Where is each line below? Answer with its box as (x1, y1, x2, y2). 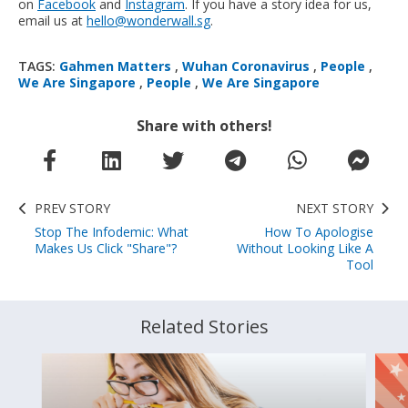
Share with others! (136, 116, 272, 137)
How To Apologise (264, 223, 373, 241)
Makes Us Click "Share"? (35, 240, 177, 258)
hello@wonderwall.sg (87, 12, 210, 30)
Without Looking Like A (237, 240, 373, 258)
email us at (18, 12, 87, 30)
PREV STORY (35, 199, 110, 218)
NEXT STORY (296, 199, 373, 218)
